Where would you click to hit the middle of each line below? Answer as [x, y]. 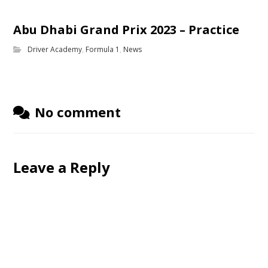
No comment [78, 112]
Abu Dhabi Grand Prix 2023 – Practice [127, 29]
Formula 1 [103, 49]
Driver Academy [55, 49]
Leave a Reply [62, 167]
